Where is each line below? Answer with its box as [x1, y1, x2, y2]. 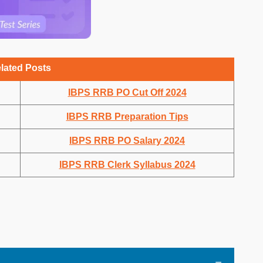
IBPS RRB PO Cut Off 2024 [68, 87, 187, 97]
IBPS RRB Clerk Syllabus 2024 [59, 159, 195, 170]
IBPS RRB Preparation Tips [66, 111, 188, 122]
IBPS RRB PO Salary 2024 [69, 135, 185, 146]
